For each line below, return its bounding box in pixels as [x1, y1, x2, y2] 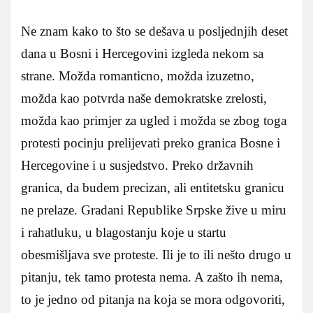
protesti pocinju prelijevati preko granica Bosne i [21, 135, 280, 150]
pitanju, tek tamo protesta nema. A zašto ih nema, [21, 269, 283, 284]
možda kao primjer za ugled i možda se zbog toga [21, 112, 286, 128]
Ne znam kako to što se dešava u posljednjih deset [21, 23, 288, 38]
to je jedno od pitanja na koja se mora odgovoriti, [21, 291, 285, 307]
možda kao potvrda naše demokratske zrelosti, [21, 90, 267, 105]
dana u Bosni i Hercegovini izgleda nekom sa [21, 45, 263, 61]
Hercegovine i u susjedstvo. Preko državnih [21, 157, 254, 173]
